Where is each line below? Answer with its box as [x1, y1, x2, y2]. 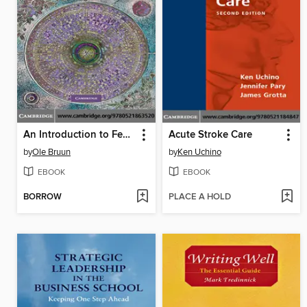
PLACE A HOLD [168, 191, 231, 204]
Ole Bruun [32, 146, 71, 158]
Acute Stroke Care [168, 128, 252, 141]
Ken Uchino [177, 146, 221, 158]
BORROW [23, 191, 62, 204]
